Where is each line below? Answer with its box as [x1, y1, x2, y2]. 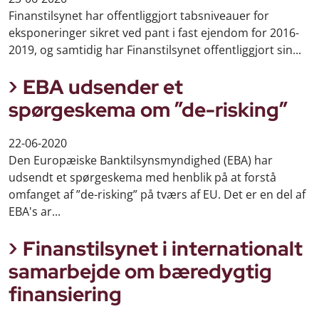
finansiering [9, 280, 122, 308]
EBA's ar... [9, 203, 61, 219]
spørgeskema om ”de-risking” [9, 96, 288, 124]
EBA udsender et [23, 73, 183, 101]
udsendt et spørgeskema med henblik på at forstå [9, 169, 276, 185]
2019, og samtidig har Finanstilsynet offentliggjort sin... [9, 42, 301, 58]
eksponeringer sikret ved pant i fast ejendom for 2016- [9, 25, 299, 41]
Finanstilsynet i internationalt [23, 234, 303, 262]
